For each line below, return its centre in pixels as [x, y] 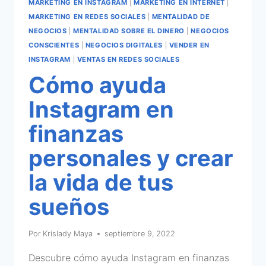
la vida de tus [101, 182]
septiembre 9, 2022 [140, 233]
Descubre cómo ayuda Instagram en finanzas [129, 257]
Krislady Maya [68, 233]
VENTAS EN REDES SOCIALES [128, 59]
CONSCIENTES [54, 45]
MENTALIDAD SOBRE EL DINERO [129, 31]
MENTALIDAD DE [181, 16]
